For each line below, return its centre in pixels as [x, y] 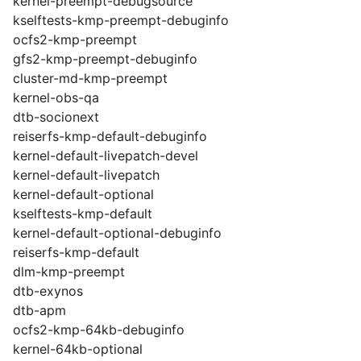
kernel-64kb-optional [78, 349]
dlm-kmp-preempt [69, 272]
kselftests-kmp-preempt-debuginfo [121, 20]
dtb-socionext [56, 117]
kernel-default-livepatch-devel [106, 156]
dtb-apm [39, 310]
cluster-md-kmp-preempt [90, 78]
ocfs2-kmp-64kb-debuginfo [99, 330]
